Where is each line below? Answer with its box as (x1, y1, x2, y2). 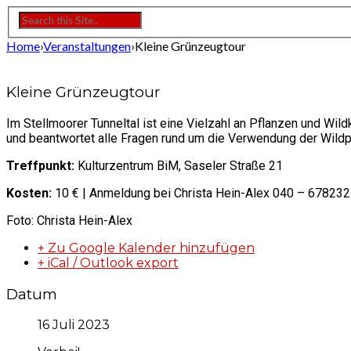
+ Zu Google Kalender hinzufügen (38, 240, 255, 255)
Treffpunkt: (6, 157, 74, 173)
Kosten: (6, 185, 52, 201)
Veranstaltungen (43, 38, 131, 54)
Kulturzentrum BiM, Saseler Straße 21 (74, 157, 283, 173)
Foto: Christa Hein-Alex (6, 212, 132, 228)
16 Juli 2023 (38, 317, 110, 333)
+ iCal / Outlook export (38, 255, 179, 270)
